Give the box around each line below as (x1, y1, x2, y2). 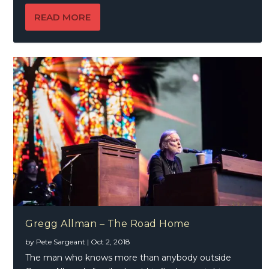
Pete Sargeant (36, 237, 86, 246)
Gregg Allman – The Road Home (25, 217, 190, 229)
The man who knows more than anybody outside (25, 252, 232, 263)
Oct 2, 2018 (91, 237, 131, 246)
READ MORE (34, 11, 91, 23)
